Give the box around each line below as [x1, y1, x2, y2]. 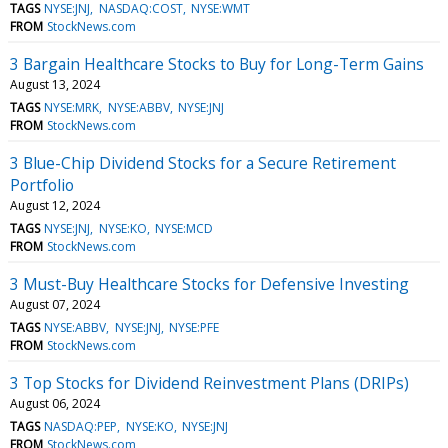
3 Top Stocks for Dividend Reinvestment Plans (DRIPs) [10, 371, 409, 394]
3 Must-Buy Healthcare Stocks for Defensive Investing [10, 272, 409, 295]
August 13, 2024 [10, 75, 100, 93]
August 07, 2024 [10, 295, 100, 313]
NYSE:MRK [44, 98, 100, 116]
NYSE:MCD [154, 219, 213, 237]
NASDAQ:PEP [44, 417, 118, 435]
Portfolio [10, 173, 74, 196]
